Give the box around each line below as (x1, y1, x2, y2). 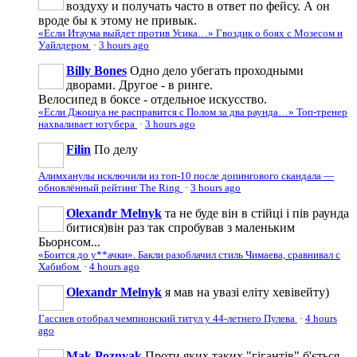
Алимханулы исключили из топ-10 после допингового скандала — (38, 170, 334, 182)
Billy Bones (66, 63, 127, 77)
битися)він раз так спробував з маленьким (66, 220, 295, 234)
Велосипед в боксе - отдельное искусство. (38, 92, 267, 106)
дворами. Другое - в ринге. (66, 77, 213, 92)
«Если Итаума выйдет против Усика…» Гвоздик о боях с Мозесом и (38, 27, 343, 39)
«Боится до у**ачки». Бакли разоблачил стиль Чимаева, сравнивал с (38, 249, 340, 261)
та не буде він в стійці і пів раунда (165, 206, 349, 220)
